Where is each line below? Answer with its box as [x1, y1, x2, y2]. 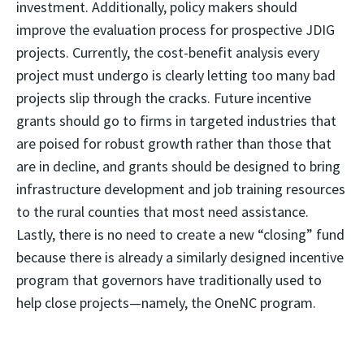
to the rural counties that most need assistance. [16, 202, 309, 221]
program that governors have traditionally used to [16, 271, 322, 289]
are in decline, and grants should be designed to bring [16, 157, 340, 175]
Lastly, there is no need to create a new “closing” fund [16, 225, 344, 244]
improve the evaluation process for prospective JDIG [16, 20, 335, 39]
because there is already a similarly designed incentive [16, 248, 344, 266]
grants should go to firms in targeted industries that [16, 111, 336, 130]
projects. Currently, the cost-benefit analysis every [16, 43, 319, 62]
